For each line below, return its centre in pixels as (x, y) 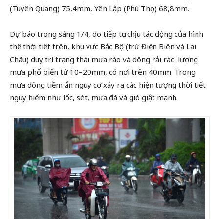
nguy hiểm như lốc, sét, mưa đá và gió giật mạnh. (94, 97)
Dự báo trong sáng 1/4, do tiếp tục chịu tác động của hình (107, 34)
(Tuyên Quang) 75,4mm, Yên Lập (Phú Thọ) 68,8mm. (99, 8)
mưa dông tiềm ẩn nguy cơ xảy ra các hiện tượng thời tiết (108, 85)
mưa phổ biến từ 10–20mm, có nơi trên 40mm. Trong (103, 72)
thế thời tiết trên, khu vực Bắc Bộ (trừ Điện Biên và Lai (103, 46)
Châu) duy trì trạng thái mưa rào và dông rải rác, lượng (104, 59)
